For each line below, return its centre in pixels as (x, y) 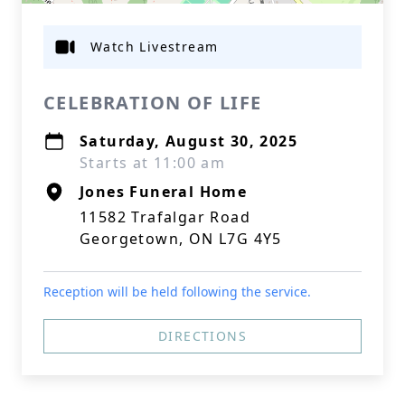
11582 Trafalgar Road (165, 217)
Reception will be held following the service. (177, 292)
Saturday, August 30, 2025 (188, 141)
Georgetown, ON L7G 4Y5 (181, 239)
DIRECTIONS (202, 336)
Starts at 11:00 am (153, 163)
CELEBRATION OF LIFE (153, 103)
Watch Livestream (155, 47)
